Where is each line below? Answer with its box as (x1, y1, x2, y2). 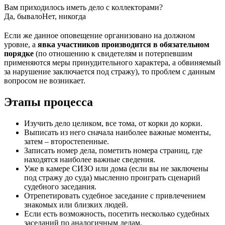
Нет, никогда (42, 12, 86, 21)
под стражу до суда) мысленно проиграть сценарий (24, 173, 200, 182)
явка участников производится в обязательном (38, 40, 209, 49)
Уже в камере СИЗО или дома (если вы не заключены (24, 164, 208, 173)
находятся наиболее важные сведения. (24, 155, 155, 164)
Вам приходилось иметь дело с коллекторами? (4, 3, 163, 12)
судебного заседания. (24, 182, 96, 191)
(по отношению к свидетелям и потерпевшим (34, 49, 192, 58)
